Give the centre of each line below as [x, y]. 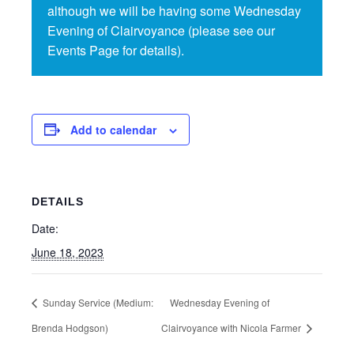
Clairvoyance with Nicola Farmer [232, 328]
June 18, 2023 [68, 252]
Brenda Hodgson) [70, 328]
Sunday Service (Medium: [97, 303]
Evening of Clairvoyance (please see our [161, 30]
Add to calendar [113, 129]
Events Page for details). [116, 50]
